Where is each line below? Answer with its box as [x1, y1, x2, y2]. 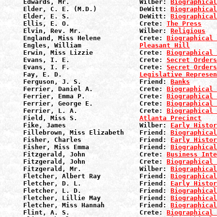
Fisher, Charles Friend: [23, 136, 170, 143]
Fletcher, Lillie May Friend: [23, 194, 170, 201]
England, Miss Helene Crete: [23, 34, 167, 42]
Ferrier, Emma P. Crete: [23, 93, 167, 100]
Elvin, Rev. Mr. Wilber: [23, 27, 170, 34]
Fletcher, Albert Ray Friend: [23, 172, 170, 180]
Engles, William [23, 42, 139, 49]
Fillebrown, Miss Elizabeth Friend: [23, 129, 170, 136]
